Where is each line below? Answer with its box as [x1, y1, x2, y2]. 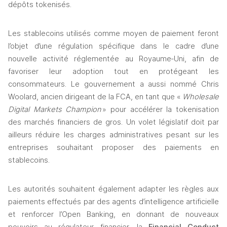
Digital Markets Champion [8, 105, 103, 115]
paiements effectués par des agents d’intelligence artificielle [8, 197, 219, 207]
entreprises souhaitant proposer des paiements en [8, 143, 219, 153]
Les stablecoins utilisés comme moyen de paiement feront [8, 29, 219, 39]
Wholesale [181, 92, 219, 102]
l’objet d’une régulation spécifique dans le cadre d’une [8, 42, 219, 51]
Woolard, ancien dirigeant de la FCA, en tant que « [8, 92, 181, 102]
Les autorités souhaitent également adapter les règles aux [8, 184, 219, 194]
